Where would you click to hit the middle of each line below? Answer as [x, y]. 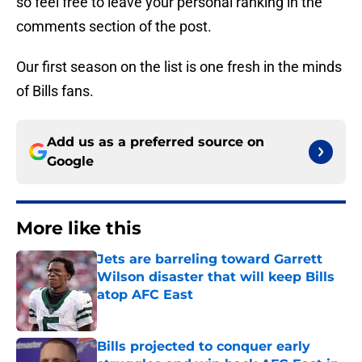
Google [70, 162]
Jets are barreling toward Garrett [210, 259]
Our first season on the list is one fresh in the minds [179, 67]
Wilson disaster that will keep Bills [216, 277]
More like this [79, 229]
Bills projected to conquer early [204, 347]
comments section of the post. [114, 27]
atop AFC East [145, 295]
